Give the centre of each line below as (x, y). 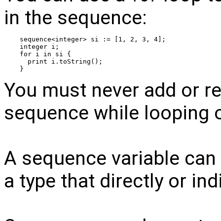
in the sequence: (75, 18)
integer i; (39, 46)
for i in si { (45, 54)
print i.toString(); (61, 61)
